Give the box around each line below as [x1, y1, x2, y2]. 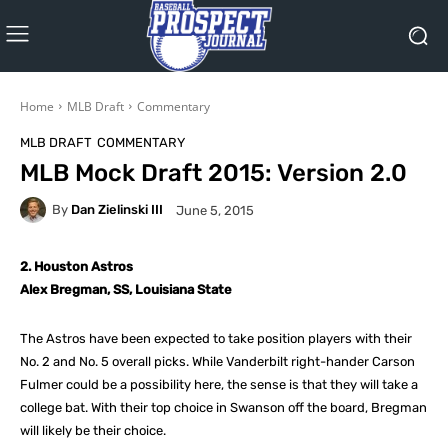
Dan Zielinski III [71, 202, 163, 218]
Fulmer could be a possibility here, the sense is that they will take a [20, 376, 418, 392]
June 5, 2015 [176, 202, 254, 218]
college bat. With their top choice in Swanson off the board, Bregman [20, 399, 427, 415]
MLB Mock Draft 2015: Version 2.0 [20, 158, 407, 187]
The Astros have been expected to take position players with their [20, 330, 412, 346]
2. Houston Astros [20, 258, 133, 274]
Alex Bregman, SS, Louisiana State [20, 281, 232, 297]
